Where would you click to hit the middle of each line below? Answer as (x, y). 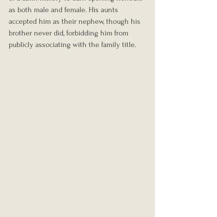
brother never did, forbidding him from (70, 33)
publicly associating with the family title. (72, 45)
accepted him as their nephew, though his (76, 22)
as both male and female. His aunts (64, 10)
